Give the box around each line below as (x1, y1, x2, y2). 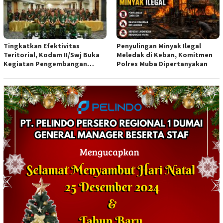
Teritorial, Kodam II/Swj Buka (3, 50, 100, 60)
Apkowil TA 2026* (3, 77, 58, 87)
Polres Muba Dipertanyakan (116, 59, 208, 69)
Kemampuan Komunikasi (3, 68, 84, 78)
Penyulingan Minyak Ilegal (116, 41, 201, 51)
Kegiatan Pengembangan (3, 59, 87, 69)
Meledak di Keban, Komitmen (116, 50, 213, 60)
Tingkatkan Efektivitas (3, 41, 80, 51)
